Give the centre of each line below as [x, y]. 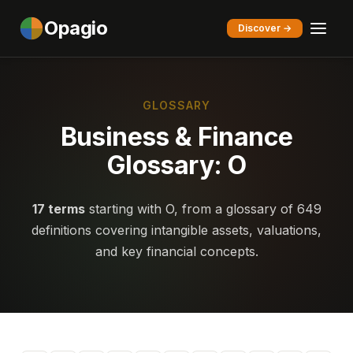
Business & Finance [176, 137]
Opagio [76, 28]
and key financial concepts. [176, 251]
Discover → [265, 28]
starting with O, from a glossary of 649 [203, 209]
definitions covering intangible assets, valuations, [176, 230]
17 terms [58, 209]
